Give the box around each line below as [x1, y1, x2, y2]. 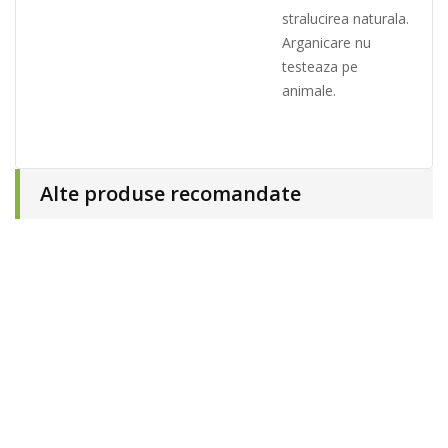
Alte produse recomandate [40, 180, 301, 208]
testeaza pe [282, 57, 358, 77]
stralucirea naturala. [282, 9, 409, 29]
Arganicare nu [282, 33, 371, 53]
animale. [282, 81, 336, 101]
